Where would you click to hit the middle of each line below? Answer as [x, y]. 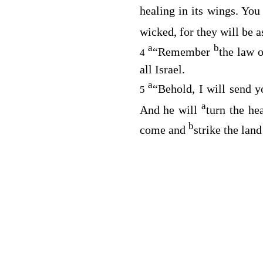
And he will [171, 109]
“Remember [183, 51]
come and [164, 129]
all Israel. [162, 69]
